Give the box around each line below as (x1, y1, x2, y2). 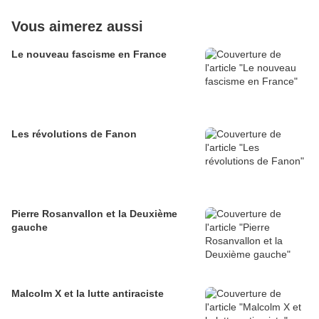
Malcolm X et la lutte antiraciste (11, 288, 164, 300)
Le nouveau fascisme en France (11, 48, 167, 61)
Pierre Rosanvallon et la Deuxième (11, 208, 177, 220)
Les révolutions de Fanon (11, 128, 137, 140)
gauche (11, 221, 48, 234)
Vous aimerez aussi (11, 19, 143, 35)
